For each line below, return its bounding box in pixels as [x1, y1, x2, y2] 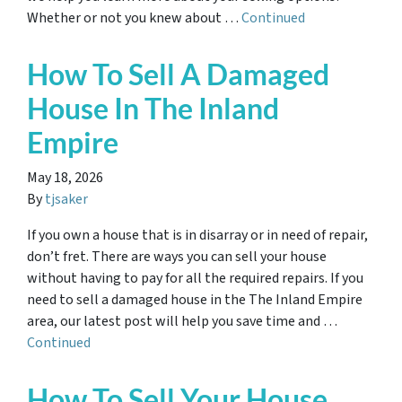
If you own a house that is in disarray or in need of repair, [27, 225, 368, 245]
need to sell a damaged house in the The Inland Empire [27, 290, 363, 310]
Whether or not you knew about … [27, 8, 241, 28]
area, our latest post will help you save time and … [27, 311, 337, 331]
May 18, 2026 [27, 168, 103, 188]
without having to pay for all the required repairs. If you [27, 268, 363, 288]
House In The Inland [27, 91, 279, 126]
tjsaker [45, 189, 88, 209]
